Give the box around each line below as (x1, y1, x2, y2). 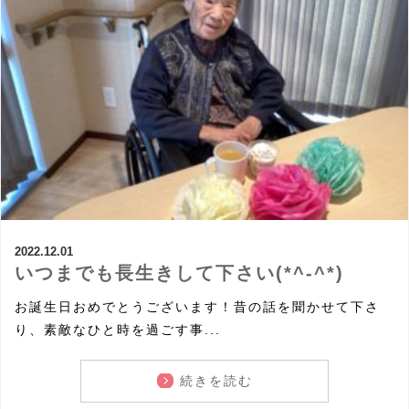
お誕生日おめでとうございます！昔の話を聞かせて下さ (15, 299, 380, 314)
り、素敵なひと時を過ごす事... (15, 321, 221, 337)
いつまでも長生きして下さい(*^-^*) (15, 262, 344, 283)
